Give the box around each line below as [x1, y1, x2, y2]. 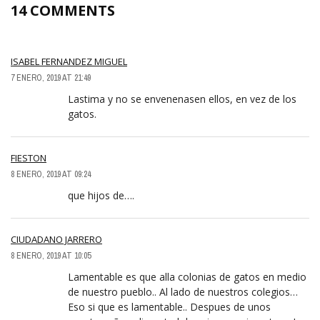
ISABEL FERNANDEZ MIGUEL [11, 55, 127, 69]
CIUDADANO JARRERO [11, 233, 102, 246]
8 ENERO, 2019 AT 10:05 [11, 250, 91, 262]
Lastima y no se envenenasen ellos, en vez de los [68, 92, 296, 106]
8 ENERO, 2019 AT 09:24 [11, 169, 91, 181]
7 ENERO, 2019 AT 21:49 [11, 72, 91, 84]
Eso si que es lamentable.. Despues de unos [68, 300, 271, 314]
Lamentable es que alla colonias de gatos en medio [68, 270, 306, 284]
